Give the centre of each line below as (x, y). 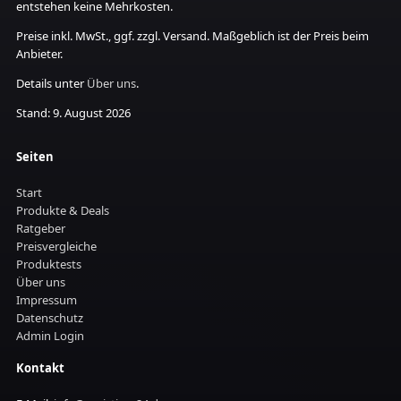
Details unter (51, 83)
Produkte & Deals (63, 210)
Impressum (47, 300)
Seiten (35, 157)
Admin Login (50, 336)
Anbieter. (39, 54)
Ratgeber (41, 228)
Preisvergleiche (56, 246)
